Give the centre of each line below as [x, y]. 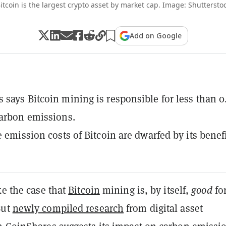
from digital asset [163, 208]
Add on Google [156, 35]
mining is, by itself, [146, 190]
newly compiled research [68, 208]
